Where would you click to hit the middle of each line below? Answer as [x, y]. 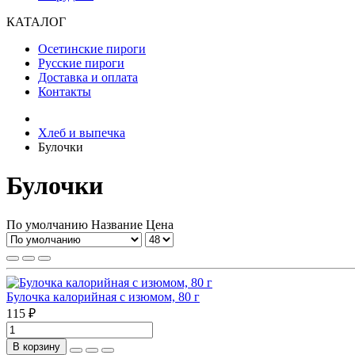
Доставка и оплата [88, 77]
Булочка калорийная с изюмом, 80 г [103, 296]
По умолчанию [47, 224]
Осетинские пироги [92, 49]
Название [118, 224]
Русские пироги [81, 63]
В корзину [36, 346]
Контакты [65, 92]
